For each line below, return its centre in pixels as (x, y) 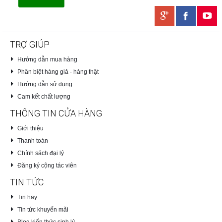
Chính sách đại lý (40, 153)
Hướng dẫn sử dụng (45, 84)
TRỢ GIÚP (30, 44)
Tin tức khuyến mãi (43, 209)
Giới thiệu (30, 128)
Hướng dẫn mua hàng (47, 59)
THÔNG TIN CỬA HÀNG (56, 113)
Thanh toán (32, 140)
